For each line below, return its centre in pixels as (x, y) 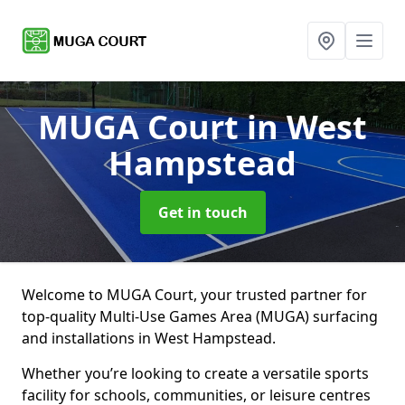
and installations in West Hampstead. (149, 338)
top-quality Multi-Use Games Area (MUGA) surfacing (200, 316)
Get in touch (202, 212)
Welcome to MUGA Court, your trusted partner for (194, 295)
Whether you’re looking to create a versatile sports (195, 373)
